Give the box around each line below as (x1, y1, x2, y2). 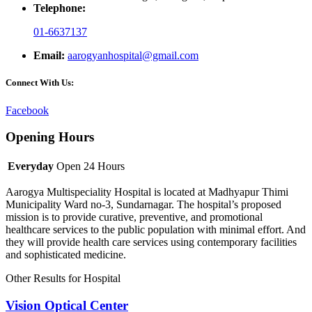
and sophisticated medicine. (6, 249, 126, 261)
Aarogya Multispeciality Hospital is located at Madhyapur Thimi (6, 186, 288, 198)
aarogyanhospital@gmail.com (68, 49, 198, 62)
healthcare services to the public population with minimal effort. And (6, 224, 306, 236)
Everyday (8, 160, 54, 173)
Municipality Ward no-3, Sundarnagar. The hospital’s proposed (6, 198, 281, 211)
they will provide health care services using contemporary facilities (6, 236, 297, 249)
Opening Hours (6, 130, 94, 145)
